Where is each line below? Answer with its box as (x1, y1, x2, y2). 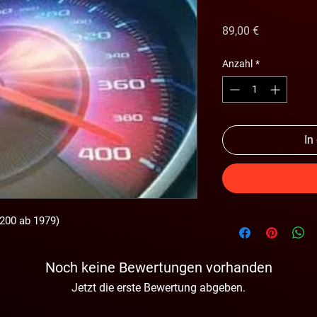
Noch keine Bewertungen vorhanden (45, 258, 272, 276)
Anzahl (222, 57, 253, 69)
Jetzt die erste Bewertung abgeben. (71, 280, 246, 294)
